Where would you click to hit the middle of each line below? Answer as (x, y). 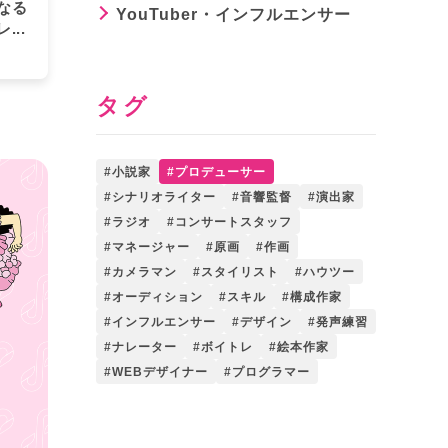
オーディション (157, 296)
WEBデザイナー (160, 371)
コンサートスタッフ (233, 221)
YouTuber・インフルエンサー (233, 14)
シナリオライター (164, 196)
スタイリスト (240, 271)
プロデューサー (220, 171)
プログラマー (271, 371)
